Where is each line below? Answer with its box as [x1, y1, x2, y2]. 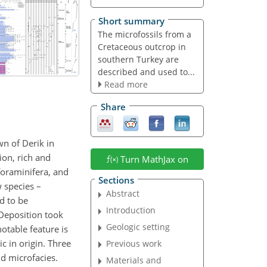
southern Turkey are [97, 53, 179, 65]
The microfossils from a [97, 28, 191, 40]
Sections [98, 174, 134, 187]
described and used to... [97, 66, 195, 77]
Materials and [106, 254, 162, 266]
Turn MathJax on [117, 153, 188, 166]
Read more [104, 78, 148, 90]
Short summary [98, 14, 164, 27]
